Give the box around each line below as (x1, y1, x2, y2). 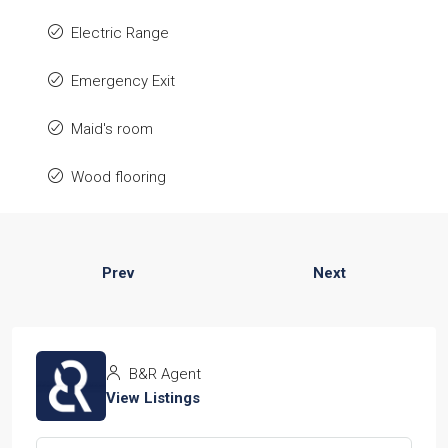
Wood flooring (71, 167, 166, 186)
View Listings (106, 388, 200, 407)
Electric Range (71, 23, 169, 42)
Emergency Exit (71, 71, 175, 90)
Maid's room (71, 119, 153, 138)
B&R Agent (125, 364, 201, 383)
